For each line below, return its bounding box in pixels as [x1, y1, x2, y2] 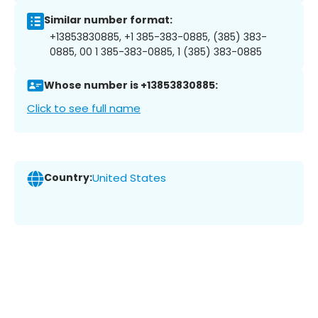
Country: [44, 170, 92, 185]
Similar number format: [44, 13, 172, 28]
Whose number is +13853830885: [44, 78, 218, 93]
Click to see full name [27, 100, 141, 116]
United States [92, 170, 166, 186]
